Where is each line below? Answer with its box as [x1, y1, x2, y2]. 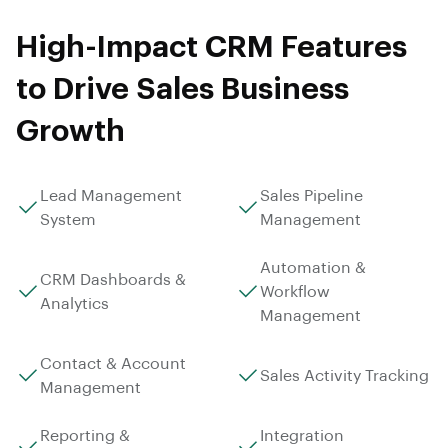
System [40, 211, 96, 228]
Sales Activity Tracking [260, 367, 429, 384]
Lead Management [40, 187, 182, 204]
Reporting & [40, 427, 130, 444]
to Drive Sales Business [16, 73, 349, 104]
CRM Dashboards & [40, 271, 186, 288]
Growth [16, 115, 125, 146]
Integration [260, 427, 344, 444]
